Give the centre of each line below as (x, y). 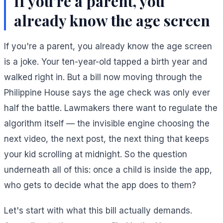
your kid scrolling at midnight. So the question (96, 155)
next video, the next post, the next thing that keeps (107, 139)
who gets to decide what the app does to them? (100, 185)
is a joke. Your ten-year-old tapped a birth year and (106, 62)
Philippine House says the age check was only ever (107, 93)
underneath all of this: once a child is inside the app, (108, 170)
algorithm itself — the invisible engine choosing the (107, 124)
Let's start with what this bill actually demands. (98, 211)
